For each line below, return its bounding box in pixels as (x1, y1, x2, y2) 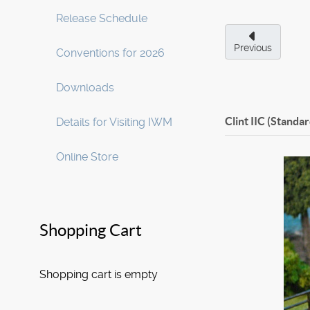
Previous (234, 42, 272, 53)
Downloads (56, 81, 114, 94)
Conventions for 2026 (56, 46, 165, 60)
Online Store (56, 150, 118, 163)
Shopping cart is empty (39, 268, 158, 281)
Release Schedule (56, 12, 147, 25)
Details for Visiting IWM (56, 116, 172, 129)
